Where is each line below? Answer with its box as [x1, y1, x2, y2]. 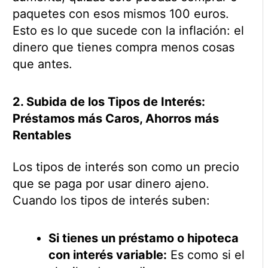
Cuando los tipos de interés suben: [12, 193, 210, 208]
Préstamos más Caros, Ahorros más [12, 111, 219, 126]
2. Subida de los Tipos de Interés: [12, 95, 205, 109]
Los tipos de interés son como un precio [12, 160, 239, 175]
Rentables [12, 128, 71, 143]
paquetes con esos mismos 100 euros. [12, 7, 229, 22]
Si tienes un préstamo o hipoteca [48, 231, 239, 246]
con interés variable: [48, 248, 167, 263]
